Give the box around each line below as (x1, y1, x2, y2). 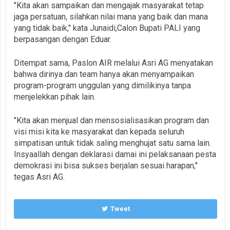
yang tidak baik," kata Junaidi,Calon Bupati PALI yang (14, 23, 200, 33)
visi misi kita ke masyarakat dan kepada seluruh (14, 126, 184, 137)
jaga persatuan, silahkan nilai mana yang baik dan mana (14, 11, 208, 22)
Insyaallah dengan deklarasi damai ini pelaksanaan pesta (14, 149, 216, 159)
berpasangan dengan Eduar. (14, 34, 111, 44)
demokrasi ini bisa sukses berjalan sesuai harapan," (14, 160, 198, 170)
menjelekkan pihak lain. (14, 91, 95, 102)
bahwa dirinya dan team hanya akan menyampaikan (14, 69, 194, 79)
